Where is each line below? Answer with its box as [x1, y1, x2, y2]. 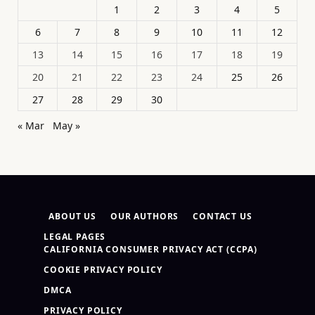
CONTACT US [193, 210, 252, 222]
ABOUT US [49, 210, 97, 222]
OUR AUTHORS [110, 210, 179, 222]
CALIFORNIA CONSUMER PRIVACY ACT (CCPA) [44, 243, 257, 255]
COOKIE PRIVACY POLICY [44, 263, 162, 276]
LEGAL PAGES [44, 230, 106, 243]
